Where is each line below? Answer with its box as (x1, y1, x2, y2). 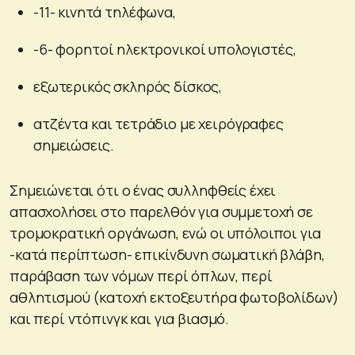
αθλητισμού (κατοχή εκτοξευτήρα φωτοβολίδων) (10, 288, 339, 307)
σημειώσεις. (33, 136, 114, 155)
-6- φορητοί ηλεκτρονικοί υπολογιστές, (33, 40, 296, 59)
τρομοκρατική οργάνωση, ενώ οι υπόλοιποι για (10, 223, 321, 243)
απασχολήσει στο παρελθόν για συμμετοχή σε (10, 202, 313, 222)
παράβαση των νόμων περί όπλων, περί (10, 266, 273, 286)
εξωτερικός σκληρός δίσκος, (33, 77, 223, 97)
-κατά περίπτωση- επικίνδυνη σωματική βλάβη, (10, 245, 325, 265)
